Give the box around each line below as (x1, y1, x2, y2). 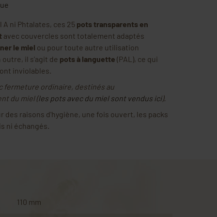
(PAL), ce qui (115, 54, 158, 63)
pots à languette (59, 54, 115, 63)
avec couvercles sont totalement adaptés (1, 31, 144, 40)
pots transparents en (76, 19, 148, 29)
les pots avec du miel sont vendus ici (38, 93, 162, 103)
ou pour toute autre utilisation (35, 42, 139, 52)
